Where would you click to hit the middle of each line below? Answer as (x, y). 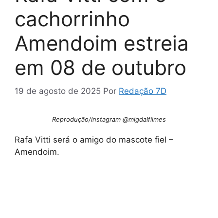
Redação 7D (143, 91)
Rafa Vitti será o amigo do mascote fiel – (94, 139)
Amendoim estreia (102, 43)
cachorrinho (72, 18)
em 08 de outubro (100, 67)
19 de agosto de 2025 (58, 91)
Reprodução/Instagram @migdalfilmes (109, 119)
